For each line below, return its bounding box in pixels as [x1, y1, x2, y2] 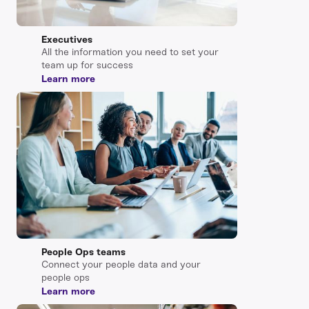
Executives [41, 34, 92, 46]
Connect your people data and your [41, 259, 201, 271]
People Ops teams [41, 246, 126, 259]
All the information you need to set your [41, 46, 219, 59]
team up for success [41, 59, 133, 72]
